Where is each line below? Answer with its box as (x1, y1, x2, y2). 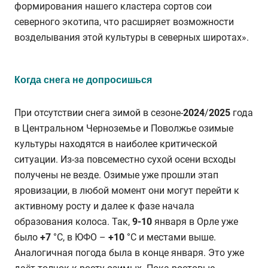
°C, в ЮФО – (51, 231, 108, 243)
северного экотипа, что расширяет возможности (14, 16, 234, 28)
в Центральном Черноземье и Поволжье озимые (14, 122, 233, 134)
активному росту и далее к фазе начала (14, 200, 194, 212)
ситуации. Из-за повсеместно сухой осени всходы (14, 153, 236, 165)
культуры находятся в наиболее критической (14, 138, 217, 150)
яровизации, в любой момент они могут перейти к (14, 184, 239, 196)
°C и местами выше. (124, 231, 216, 243)
